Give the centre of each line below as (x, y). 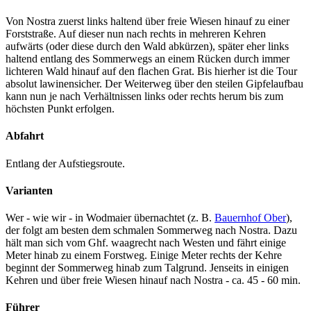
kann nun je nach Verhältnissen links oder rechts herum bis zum (144, 96)
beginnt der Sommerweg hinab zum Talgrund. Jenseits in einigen (147, 268)
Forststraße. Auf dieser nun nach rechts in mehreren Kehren (136, 34)
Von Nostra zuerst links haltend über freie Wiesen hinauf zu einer (148, 21)
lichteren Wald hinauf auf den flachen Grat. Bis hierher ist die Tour (151, 71)
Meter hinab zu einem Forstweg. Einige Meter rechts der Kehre (144, 255)
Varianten (29, 190)
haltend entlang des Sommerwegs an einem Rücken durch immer (148, 59)
